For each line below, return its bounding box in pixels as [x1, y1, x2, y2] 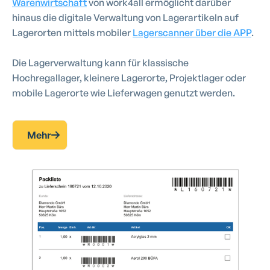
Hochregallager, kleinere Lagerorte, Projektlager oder [12, 72, 246, 84]
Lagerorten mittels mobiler [12, 27, 133, 39]
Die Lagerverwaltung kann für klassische [12, 57, 189, 69]
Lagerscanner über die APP [133, 27, 251, 39]
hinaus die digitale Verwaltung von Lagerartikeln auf [12, 11, 239, 24]
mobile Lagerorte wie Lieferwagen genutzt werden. [12, 87, 235, 99]
